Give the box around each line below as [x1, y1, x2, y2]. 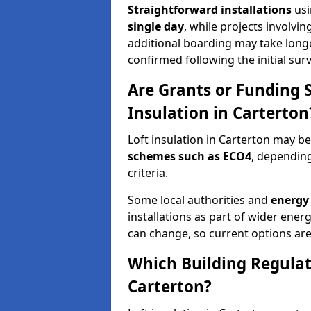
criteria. [128, 165, 168, 180]
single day [128, 19, 184, 34]
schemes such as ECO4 [128, 149, 251, 164]
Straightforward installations [128, 2, 292, 17]
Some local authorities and [128, 192, 271, 208]
